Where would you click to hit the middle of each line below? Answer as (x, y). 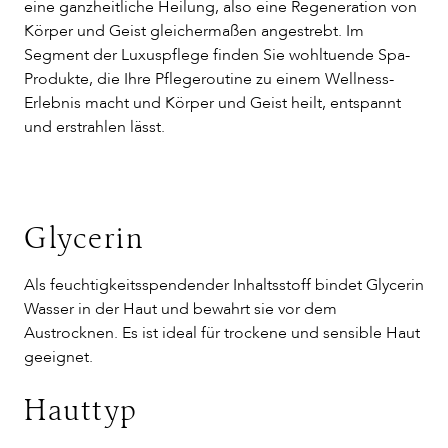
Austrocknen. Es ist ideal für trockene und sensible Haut (222, 333)
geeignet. (58, 357)
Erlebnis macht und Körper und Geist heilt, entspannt (212, 103)
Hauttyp (81, 413)
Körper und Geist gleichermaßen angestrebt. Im (194, 31)
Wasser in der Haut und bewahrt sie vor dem (180, 309)
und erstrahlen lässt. (94, 127)
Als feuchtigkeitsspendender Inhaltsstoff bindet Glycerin (224, 285)
